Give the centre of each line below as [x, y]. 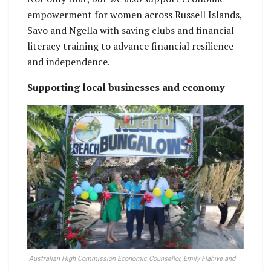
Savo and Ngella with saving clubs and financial [131, 31]
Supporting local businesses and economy [126, 87]
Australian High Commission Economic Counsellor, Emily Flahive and [131, 259]
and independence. [69, 62]
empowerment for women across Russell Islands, [135, 15]
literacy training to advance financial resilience [130, 46]
